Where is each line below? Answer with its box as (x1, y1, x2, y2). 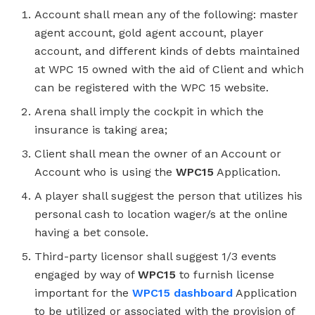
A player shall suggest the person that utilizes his (34, 188, 303, 202)
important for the (34, 285, 133, 300)
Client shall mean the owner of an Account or (34, 146, 282, 160)
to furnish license (176, 267, 275, 281)
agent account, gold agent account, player (34, 25, 264, 39)
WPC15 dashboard (132, 285, 233, 300)
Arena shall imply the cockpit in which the (34, 104, 264, 118)
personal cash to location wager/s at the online (34, 207, 288, 221)
